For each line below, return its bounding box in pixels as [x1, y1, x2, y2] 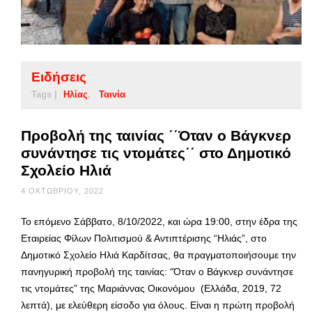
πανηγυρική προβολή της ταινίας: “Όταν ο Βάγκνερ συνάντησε [21, 266, 293, 278]
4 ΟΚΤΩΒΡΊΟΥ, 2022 [21, 187, 104, 196]
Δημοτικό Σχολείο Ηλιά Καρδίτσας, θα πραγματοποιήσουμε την [21, 249, 296, 261]
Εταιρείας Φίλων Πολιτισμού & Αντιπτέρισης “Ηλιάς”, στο [21, 233, 267, 244]
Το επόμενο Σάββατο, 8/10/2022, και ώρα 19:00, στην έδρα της [21, 216, 297, 228]
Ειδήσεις [31, 70, 86, 85]
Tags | [31, 89, 57, 100]
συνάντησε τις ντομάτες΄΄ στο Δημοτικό [21, 145, 291, 162]
